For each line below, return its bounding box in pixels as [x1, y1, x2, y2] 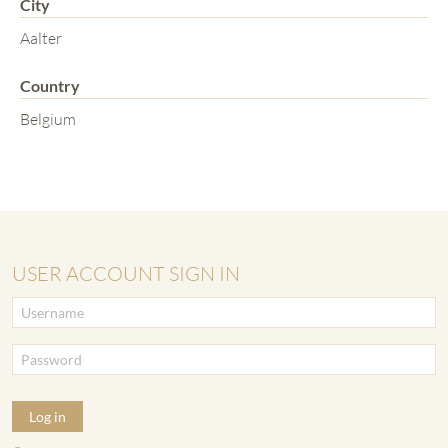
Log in [29, 407, 66, 425]
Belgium [20, 108, 76, 129]
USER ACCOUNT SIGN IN [12, 260, 240, 286]
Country [20, 75, 80, 95]
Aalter [20, 27, 62, 48]
